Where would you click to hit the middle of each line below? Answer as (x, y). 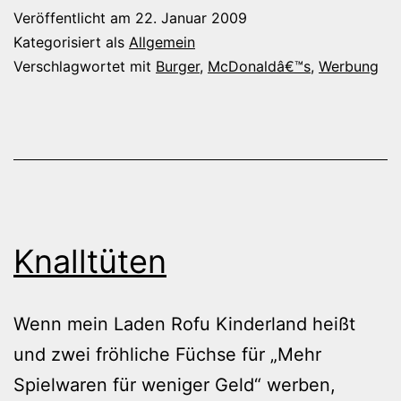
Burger (178, 66)
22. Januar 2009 (191, 17)
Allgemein (162, 42)
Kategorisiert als (71, 42)
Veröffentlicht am (74, 17)
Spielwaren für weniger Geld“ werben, (175, 384)
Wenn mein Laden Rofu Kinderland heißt (184, 324)
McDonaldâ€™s (259, 66)
